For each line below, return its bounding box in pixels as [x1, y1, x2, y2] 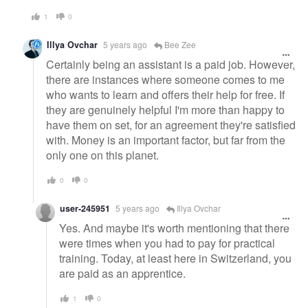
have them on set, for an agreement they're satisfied [46, 116, 296, 133]
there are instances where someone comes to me [46, 71, 285, 87]
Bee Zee [162, 38, 196, 50]
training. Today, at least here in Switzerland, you [59, 250, 291, 266]
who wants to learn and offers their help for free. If [46, 86, 285, 102]
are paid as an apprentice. [59, 265, 186, 281]
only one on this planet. [46, 146, 159, 163]
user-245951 [60, 202, 110, 215]
